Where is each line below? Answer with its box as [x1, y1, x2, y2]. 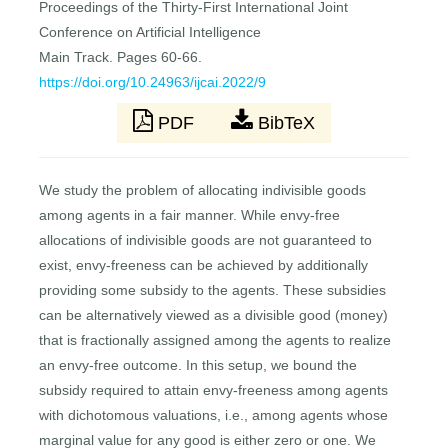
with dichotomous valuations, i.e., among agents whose [39, 407, 389, 424]
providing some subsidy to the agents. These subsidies [39, 282, 387, 299]
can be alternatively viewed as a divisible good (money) [39, 307, 389, 324]
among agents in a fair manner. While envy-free [39, 207, 341, 224]
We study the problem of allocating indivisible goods [39, 182, 367, 199]
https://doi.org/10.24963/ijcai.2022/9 [39, 74, 267, 91]
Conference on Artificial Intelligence [39, 24, 262, 41]
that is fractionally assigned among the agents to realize [39, 332, 392, 349]
